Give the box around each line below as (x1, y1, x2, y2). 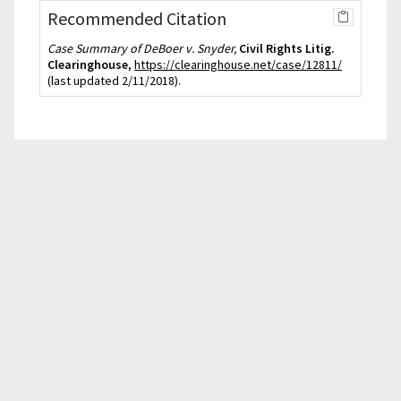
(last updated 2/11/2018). (47, 73, 181, 90)
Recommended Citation (47, 7, 226, 30)
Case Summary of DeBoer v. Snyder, (47, 40, 236, 57)
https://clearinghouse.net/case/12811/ (134, 56, 342, 73)
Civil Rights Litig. (239, 40, 335, 57)
